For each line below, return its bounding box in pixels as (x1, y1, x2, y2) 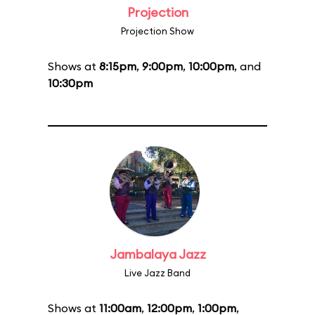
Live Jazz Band (124, 267, 191, 278)
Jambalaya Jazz (109, 246, 206, 262)
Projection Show (121, 25, 194, 37)
